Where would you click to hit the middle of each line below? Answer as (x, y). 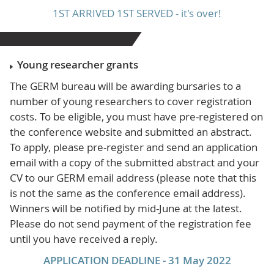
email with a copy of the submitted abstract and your (135, 163)
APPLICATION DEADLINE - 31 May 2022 (137, 261)
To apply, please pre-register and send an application (134, 147)
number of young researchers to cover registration (131, 102)
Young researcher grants (78, 65)
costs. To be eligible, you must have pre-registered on (137, 117)
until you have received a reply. (84, 239)
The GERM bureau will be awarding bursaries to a (126, 86)
